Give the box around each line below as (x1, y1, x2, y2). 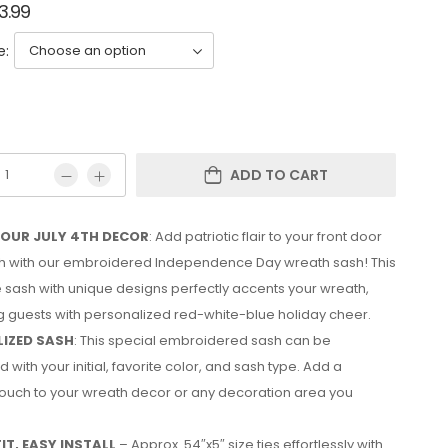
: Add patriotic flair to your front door (149, 227, 382, 246)
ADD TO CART (230, 165, 328, 185)
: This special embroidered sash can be (74, 331, 331, 350)
